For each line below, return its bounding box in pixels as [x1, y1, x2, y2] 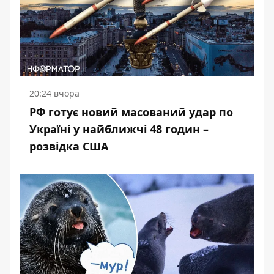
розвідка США [29, 139, 108, 154]
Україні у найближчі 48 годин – [29, 122, 209, 136]
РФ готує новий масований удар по [29, 105, 233, 119]
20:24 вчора [29, 87, 80, 99]
